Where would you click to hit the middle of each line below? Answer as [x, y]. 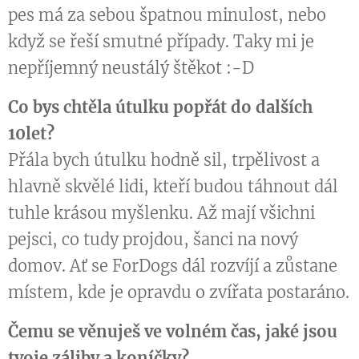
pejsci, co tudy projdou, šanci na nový [153, 240]
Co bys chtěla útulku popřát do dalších [160, 107]
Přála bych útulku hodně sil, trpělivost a [164, 160]
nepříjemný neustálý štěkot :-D [131, 68]
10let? [31, 134]
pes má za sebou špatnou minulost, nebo [167, 15]
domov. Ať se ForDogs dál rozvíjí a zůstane [173, 266]
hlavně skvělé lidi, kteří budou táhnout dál [173, 187]
